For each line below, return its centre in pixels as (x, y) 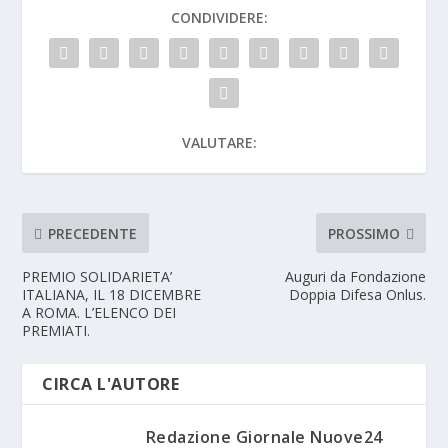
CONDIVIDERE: (219, 18)
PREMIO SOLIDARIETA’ (97, 277)
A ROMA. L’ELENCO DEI (99, 313)
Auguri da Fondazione (355, 277)
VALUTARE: (219, 143)
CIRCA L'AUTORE (111, 384)
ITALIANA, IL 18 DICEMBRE (112, 295)
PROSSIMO (363, 233)
